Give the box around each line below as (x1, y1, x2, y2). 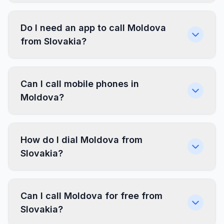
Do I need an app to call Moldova (20, 22, 166, 33)
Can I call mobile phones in (20, 78, 139, 89)
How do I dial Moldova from (20, 134, 142, 145)
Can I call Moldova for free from (20, 190, 162, 201)
